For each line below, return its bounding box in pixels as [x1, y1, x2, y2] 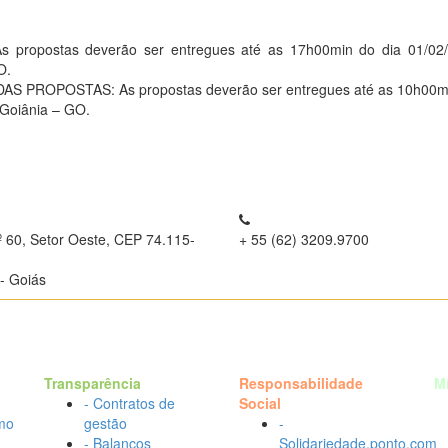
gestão [84, 413, 127, 433]
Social [239, 393, 281, 413]
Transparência [44, 373, 141, 393]
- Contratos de [84, 393, 175, 413]
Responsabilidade [239, 373, 363, 393]
